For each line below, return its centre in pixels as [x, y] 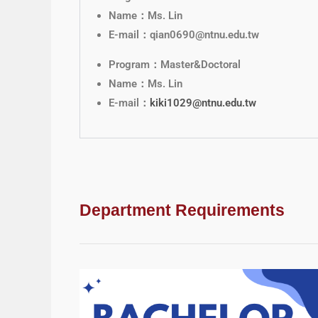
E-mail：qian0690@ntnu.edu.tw [184, 34]
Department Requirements [182, 210]
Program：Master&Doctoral [175, 64]
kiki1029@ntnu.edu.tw [203, 103]
